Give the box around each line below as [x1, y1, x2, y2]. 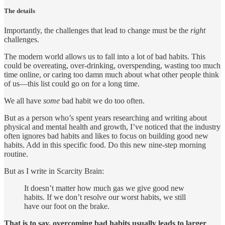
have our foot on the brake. [24, 202, 109, 211]
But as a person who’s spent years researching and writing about [4, 114, 207, 123]
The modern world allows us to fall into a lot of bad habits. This [4, 52, 205, 61]
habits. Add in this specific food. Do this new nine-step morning [4, 141, 206, 150]
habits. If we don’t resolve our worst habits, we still [24, 193, 186, 202]
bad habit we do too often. [60, 96, 145, 105]
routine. [4, 150, 28, 159]
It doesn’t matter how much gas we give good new [24, 184, 184, 193]
